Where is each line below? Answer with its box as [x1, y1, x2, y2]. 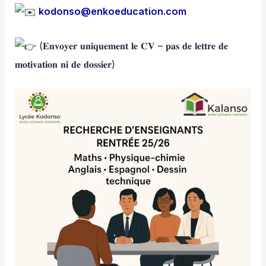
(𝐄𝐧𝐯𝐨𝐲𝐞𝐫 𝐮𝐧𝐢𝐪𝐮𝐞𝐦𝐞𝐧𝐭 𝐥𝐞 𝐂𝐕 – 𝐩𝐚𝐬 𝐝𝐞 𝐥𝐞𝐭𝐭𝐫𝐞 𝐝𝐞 [36, 39, 229, 52]
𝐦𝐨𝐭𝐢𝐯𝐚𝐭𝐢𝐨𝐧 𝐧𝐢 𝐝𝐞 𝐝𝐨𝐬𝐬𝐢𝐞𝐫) [15, 58, 116, 71]
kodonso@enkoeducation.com [39, 5, 187, 17]
